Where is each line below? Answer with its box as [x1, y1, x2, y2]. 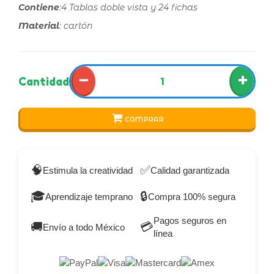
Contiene [18, 2, 59, 13]
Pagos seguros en [154, 215, 226, 226]
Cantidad [18, 74, 69, 88]
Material [18, 20, 59, 32]
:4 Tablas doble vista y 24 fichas [59, 2, 202, 13]
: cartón [59, 20, 92, 32]
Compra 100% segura [148, 191, 235, 202]
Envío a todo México [43, 221, 125, 232]
